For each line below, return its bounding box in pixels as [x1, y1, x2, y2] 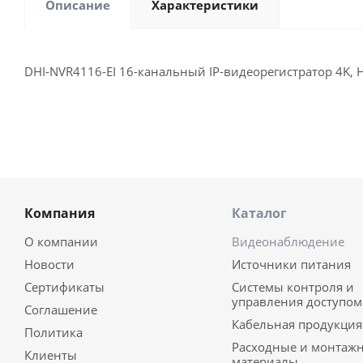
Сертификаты [24, 279, 105, 295]
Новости [24, 256, 75, 272]
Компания [24, 204, 95, 222]
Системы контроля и [231, 279, 354, 295]
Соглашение [24, 301, 97, 318]
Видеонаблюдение [231, 233, 344, 250]
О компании [24, 233, 98, 250]
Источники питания [231, 256, 351, 272]
